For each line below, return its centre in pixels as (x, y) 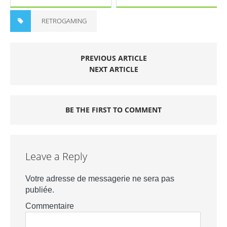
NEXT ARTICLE (113, 69)
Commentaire (50, 206)
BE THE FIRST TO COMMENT (113, 110)
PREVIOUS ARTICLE (113, 58)
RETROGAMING (64, 21)
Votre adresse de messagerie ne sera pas (100, 179)
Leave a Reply (56, 157)
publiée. (40, 190)
